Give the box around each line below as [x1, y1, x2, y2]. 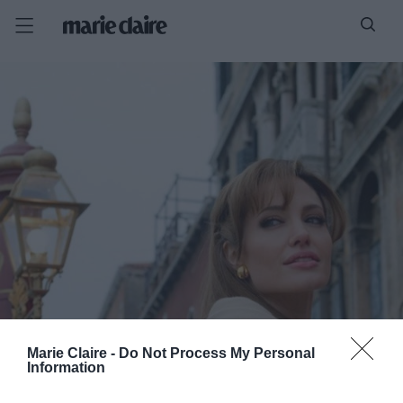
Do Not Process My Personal [119, 345, 315, 361]
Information [27, 359, 105, 375]
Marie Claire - [27, 345, 119, 361]
